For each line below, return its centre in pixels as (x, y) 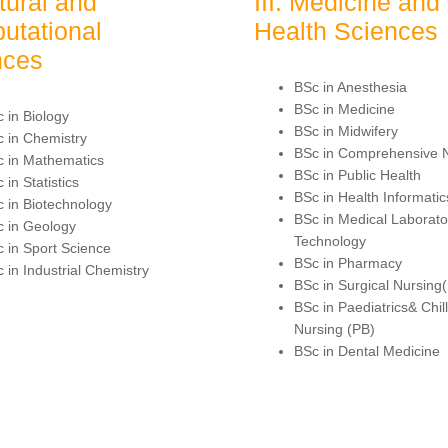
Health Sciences (346, 30)
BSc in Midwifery (346, 130)
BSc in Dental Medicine (367, 350)
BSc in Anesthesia (350, 86)
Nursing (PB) (334, 328)
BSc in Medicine (344, 108)
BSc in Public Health (357, 174)
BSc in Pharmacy (348, 262)
